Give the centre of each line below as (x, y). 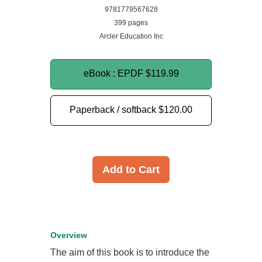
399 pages (131, 23)
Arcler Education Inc (131, 36)
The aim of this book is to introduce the (130, 252)
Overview (69, 235)
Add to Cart (131, 170)
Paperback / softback (114, 110)
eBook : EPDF (114, 73)
